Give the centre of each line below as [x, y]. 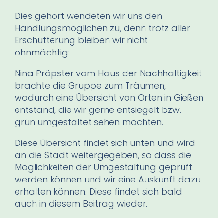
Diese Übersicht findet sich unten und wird [105, 143]
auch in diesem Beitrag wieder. [81, 203]
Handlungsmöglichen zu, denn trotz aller [102, 28]
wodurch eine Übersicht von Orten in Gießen [109, 97]
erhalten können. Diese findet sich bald [98, 191]
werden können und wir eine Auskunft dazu [108, 179]
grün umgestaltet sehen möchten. [90, 122]
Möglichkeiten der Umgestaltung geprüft [103, 167]
